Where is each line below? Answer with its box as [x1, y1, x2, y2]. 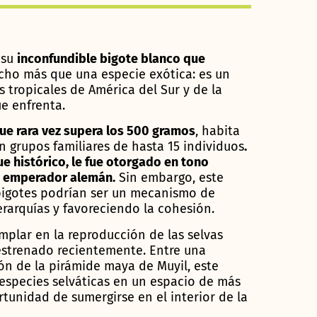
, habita [195, 123, 240, 139]
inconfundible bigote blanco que [17, 51, 205, 67]
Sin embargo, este [115, 170, 224, 186]
